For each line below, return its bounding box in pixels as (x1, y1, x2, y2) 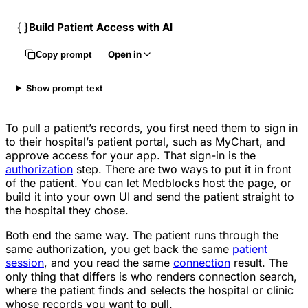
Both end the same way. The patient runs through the (5, 228, 278, 242)
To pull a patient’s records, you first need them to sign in (5, 120, 298, 135)
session (5, 255, 44, 269)
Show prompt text (25, 82, 103, 93)
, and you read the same (44, 255, 173, 269)
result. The (230, 255, 288, 269)
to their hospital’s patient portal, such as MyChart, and (5, 134, 285, 148)
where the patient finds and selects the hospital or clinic (5, 283, 294, 297)
